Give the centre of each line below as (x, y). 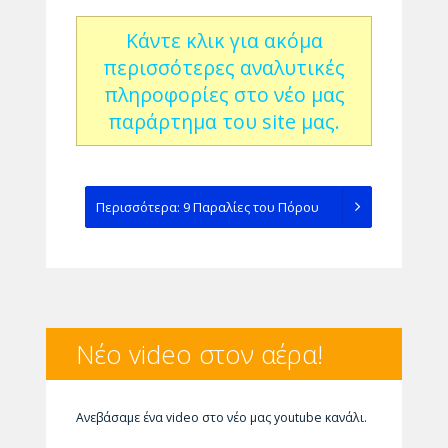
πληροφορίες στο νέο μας (224, 94)
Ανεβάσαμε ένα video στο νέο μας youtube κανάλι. (221, 417)
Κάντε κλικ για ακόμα (224, 40)
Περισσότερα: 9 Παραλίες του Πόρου (209, 206)
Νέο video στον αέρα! (199, 353)
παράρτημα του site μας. (224, 121)
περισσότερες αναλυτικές (224, 67)
